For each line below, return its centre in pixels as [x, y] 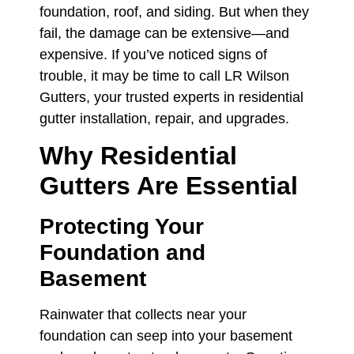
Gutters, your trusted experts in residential [171, 97]
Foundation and [122, 253]
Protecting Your [122, 227]
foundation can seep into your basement [166, 336]
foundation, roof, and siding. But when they [174, 12]
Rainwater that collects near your [143, 315]
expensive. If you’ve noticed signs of [153, 55]
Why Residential [138, 156]
